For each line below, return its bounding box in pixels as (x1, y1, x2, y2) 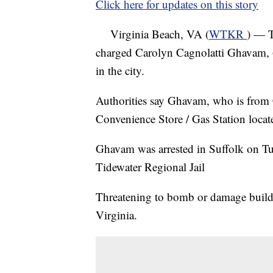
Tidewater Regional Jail (96, 159, 205, 174)
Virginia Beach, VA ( (96, 26, 209, 41)
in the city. (96, 63, 144, 78)
